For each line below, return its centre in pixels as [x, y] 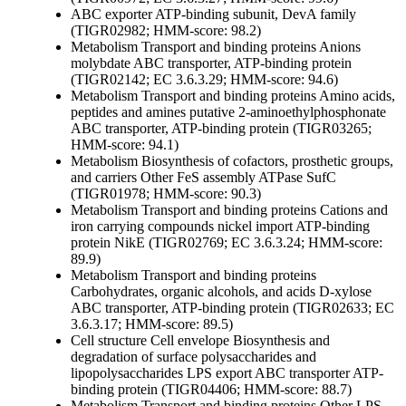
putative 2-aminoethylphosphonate [286, 112]
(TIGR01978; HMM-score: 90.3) [166, 194]
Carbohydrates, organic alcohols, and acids [193, 292]
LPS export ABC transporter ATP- [283, 373]
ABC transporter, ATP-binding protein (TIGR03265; [221, 129]
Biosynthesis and [280, 341]
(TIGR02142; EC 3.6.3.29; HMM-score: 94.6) [204, 80]
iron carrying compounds [142, 227]
